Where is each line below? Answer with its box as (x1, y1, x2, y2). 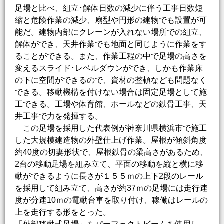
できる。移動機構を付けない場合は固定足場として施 (15, 88, 207, 97)
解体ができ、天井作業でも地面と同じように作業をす (15, 40, 207, 49)
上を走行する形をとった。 (15, 208, 111, 217)
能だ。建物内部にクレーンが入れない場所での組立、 (15, 28, 207, 37)
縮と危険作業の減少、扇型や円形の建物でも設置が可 (15, 16, 207, 25)
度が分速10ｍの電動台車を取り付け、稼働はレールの (15, 196, 208, 205)
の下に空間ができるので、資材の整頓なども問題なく (15, 76, 207, 85)
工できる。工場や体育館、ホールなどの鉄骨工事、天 (15, 100, 207, 109)
